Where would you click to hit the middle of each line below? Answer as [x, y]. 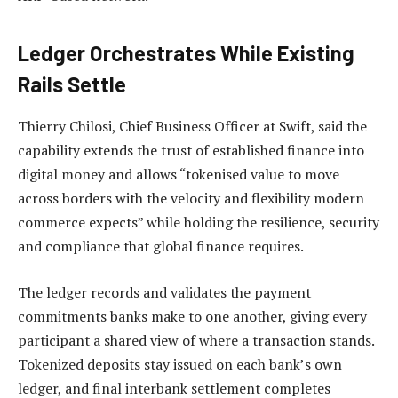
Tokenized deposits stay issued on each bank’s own [180, 365]
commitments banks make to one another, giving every [192, 317]
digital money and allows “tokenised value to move [179, 175]
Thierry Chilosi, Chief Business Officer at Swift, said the [192, 127]
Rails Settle [72, 84]
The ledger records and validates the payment [164, 293]
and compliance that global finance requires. [161, 247]
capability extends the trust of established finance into [191, 151]
